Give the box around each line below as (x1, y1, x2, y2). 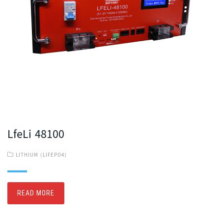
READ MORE (17, 189, 55, 197)
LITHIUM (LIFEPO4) (16, 151, 67, 160)
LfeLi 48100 (7, 125, 64, 145)
